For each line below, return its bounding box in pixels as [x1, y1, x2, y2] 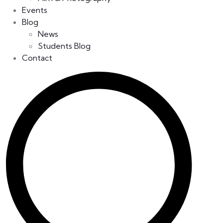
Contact [22, 53, 52, 63]
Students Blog [38, 41, 91, 51]
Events [22, 5, 47, 15]
